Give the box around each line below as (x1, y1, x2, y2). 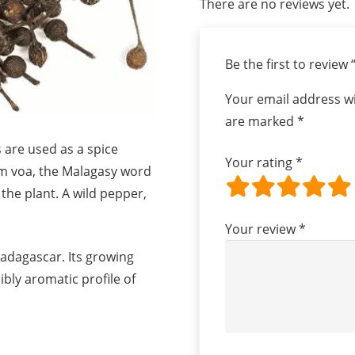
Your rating (225, 153, 296, 171)
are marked (225, 112, 297, 130)
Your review (225, 219, 299, 238)
